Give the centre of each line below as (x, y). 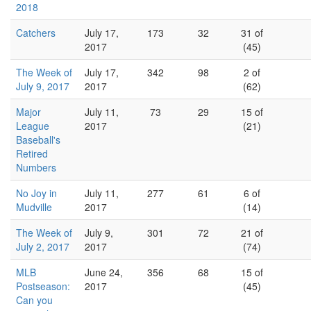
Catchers (36, 33)
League (33, 126)
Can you (34, 300)
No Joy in (36, 193)
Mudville (34, 207)
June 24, (104, 272)
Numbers (36, 167)
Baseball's (38, 140)
